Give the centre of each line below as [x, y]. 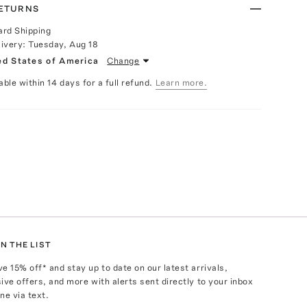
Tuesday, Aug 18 [63, 44]
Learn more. [181, 83]
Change [123, 61]
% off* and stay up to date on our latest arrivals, [124, 268]
